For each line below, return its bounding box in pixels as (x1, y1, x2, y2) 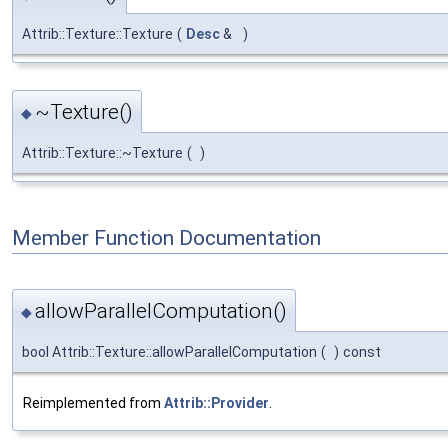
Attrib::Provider (164, 394, 269, 411)
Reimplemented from (23, 394, 164, 411)
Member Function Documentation (12, 225, 321, 250)
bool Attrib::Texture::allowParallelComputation (22, 343, 317, 360)
